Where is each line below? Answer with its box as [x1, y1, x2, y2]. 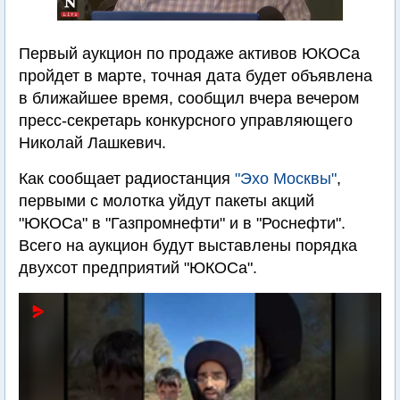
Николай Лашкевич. [19, 134, 166, 152]
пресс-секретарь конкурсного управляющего [19, 112, 353, 129]
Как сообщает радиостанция [19, 170, 235, 187]
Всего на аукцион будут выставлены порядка [19, 237, 357, 254]
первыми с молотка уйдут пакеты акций [19, 192, 314, 210]
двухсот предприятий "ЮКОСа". [19, 259, 257, 277]
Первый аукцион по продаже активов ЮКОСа [19, 45, 360, 62]
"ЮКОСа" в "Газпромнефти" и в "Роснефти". [19, 214, 346, 232]
